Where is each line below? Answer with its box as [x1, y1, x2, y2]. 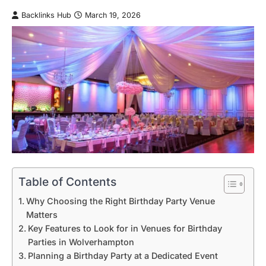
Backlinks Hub [21, 11, 71, 20]
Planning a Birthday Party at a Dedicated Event [27, 250, 218, 261]
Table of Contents [18, 174, 116, 189]
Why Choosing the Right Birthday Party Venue [26, 195, 215, 206]
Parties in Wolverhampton [27, 236, 134, 247]
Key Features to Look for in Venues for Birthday [27, 223, 222, 233]
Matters [26, 209, 58, 220]
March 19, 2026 [85, 11, 141, 20]
